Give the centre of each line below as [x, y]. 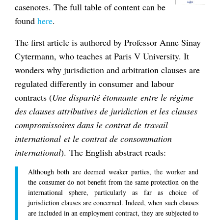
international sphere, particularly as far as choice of [113, 192]
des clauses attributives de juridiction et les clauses [106, 111]
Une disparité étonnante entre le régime [123, 97]
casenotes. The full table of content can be [90, 7]
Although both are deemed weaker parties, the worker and [113, 171]
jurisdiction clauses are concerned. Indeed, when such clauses [113, 202]
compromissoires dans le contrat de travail [91, 124]
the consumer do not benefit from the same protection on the [113, 182]
